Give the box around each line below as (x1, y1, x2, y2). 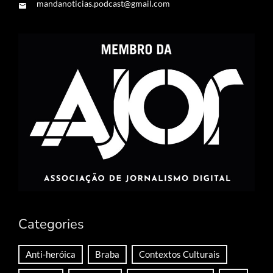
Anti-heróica (26, 248, 76, 260)
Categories (18, 214, 84, 233)
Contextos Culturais (139, 248, 220, 260)
